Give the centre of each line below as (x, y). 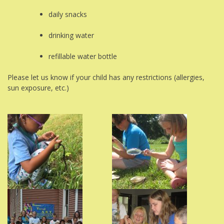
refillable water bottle (83, 56)
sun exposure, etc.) (38, 88)
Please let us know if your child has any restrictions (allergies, (106, 77)
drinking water (71, 35)
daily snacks (68, 14)
